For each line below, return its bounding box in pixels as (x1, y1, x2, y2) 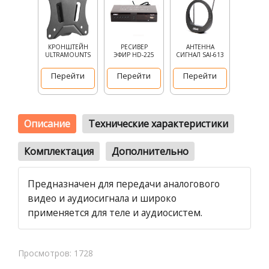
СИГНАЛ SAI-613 (176, 50, 224, 59)
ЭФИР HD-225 (113, 50, 154, 59)
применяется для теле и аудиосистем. (28, 206, 202, 219)
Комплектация (24, 145, 94, 158)
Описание (24, 117, 70, 130)
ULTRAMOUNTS (45, 50, 91, 59)
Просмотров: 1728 (18, 247, 93, 259)
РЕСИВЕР (120, 43, 148, 51)
